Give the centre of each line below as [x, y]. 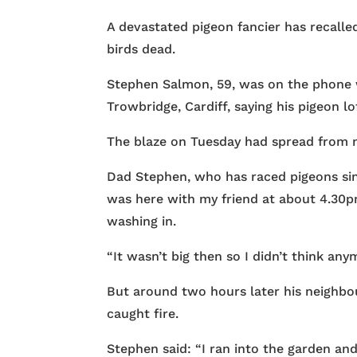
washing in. [142, 222]
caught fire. [143, 314]
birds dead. [141, 49]
